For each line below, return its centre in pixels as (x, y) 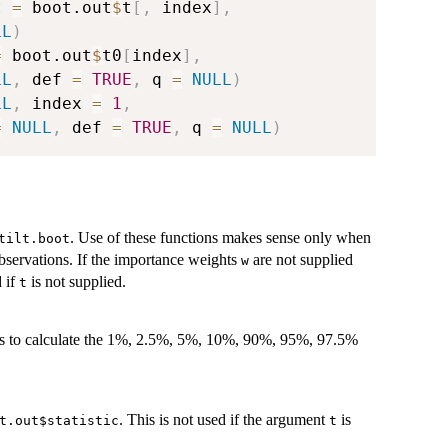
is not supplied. (76, 282)
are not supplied (301, 260)
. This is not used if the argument (224, 420)
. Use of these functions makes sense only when (220, 238)
